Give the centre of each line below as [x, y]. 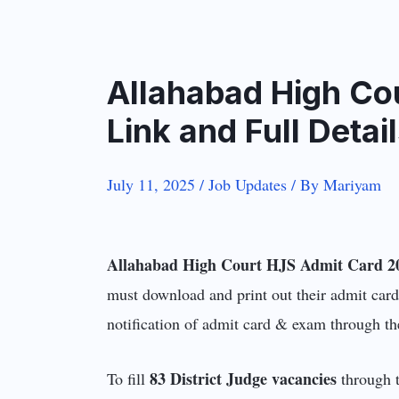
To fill [126, 379]
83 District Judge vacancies [241, 379]
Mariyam [353, 185]
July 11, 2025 [154, 185]
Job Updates [248, 185]
